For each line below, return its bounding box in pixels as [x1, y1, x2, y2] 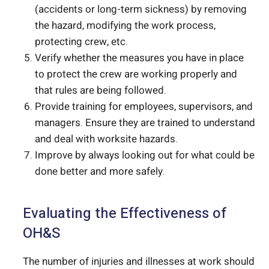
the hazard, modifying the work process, [35, 17, 216, 33]
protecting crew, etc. [35, 34, 128, 49]
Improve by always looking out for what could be [35, 147, 255, 163]
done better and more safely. [35, 163, 165, 179]
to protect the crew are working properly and [35, 66, 237, 82]
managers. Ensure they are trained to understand [35, 115, 255, 130]
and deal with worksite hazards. [35, 131, 178, 147]
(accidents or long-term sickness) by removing [35, 1, 247, 17]
